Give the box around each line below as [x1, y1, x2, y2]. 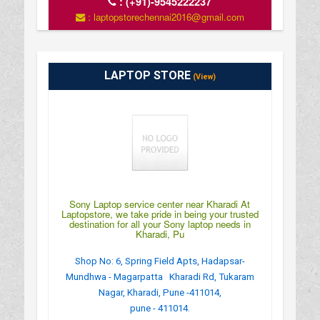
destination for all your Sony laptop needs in [69, 216, 251, 231]
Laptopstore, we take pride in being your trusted [61, 206, 259, 221]
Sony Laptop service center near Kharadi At [69, 196, 251, 211]
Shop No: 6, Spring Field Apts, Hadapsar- [74, 255, 245, 266]
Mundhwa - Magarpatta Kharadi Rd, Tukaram [65, 271, 254, 282]
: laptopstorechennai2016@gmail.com [84, 9, 244, 24]
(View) [190, 71, 216, 81]
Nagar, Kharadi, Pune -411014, [98, 286, 221, 298]
